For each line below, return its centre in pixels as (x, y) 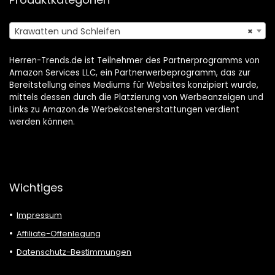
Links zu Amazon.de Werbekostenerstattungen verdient (124, 110)
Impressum (39, 215)
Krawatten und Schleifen (68, 32)
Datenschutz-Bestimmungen (74, 252)
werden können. (42, 122)
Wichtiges (36, 188)
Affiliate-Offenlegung (59, 234)
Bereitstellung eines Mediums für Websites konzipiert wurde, (134, 85)
